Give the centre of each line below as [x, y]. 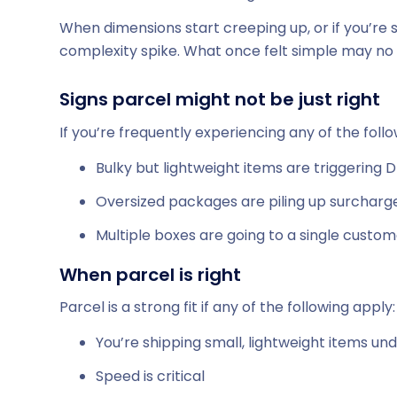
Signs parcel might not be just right [220, 100]
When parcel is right [150, 274]
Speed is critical [150, 376]
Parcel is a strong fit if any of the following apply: [227, 307]
